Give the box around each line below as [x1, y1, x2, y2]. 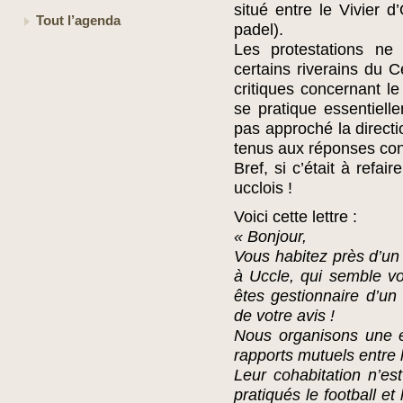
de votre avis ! [234, 307, 335, 325]
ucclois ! [234, 179, 292, 197]
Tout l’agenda [36, 13, 121, 28]
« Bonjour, [234, 228, 307, 246]
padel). [234, 21, 283, 39]
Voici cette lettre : [234, 208, 357, 226]
